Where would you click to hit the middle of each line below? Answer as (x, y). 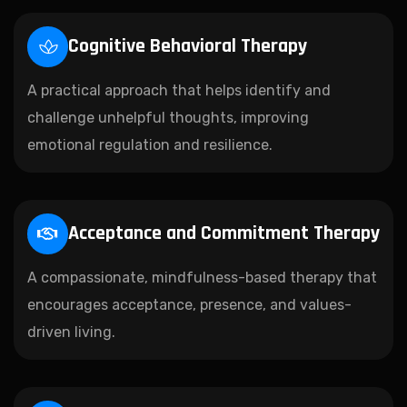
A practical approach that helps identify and (179, 90)
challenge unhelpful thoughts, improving (168, 117)
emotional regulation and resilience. (150, 144)
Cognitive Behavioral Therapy (188, 47)
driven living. (71, 332)
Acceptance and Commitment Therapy (224, 234)
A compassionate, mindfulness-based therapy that (202, 277)
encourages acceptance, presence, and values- (189, 304)
